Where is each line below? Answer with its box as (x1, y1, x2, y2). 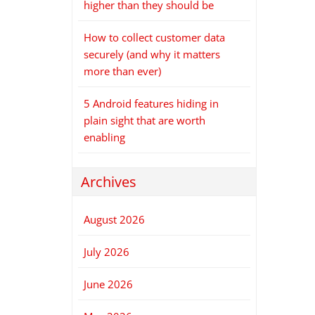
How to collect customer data (84, 30, 225, 44)
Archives (81, 172, 136, 191)
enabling (84, 130, 125, 144)
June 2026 (84, 277, 133, 291)
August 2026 (84, 212, 145, 226)
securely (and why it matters (84, 47, 220, 61)
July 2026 (84, 245, 129, 259)
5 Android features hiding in (84, 96, 219, 110)
